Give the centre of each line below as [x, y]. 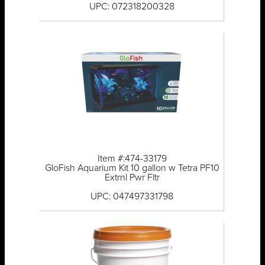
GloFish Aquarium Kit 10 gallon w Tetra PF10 [132, 168]
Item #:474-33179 [132, 159]
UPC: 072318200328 [132, 7]
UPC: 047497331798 [132, 197]
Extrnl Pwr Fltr [132, 178]
